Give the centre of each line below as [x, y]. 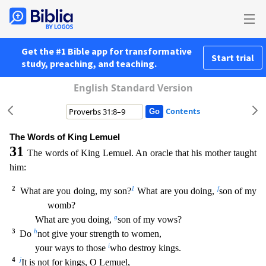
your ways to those [71, 248]
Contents [183, 111]
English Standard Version [133, 88]
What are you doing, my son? [75, 191]
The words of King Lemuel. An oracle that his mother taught [142, 153]
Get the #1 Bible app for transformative [107, 51]
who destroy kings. [145, 248]
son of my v [140, 219]
